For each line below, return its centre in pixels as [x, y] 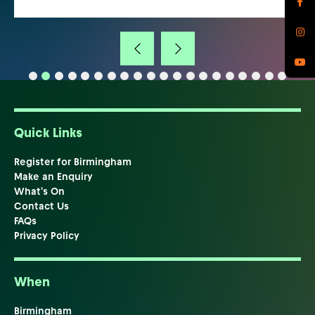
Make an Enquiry [53, 177]
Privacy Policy [47, 236]
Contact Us [41, 206]
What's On [39, 192]
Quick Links [48, 133]
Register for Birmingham [73, 162]
